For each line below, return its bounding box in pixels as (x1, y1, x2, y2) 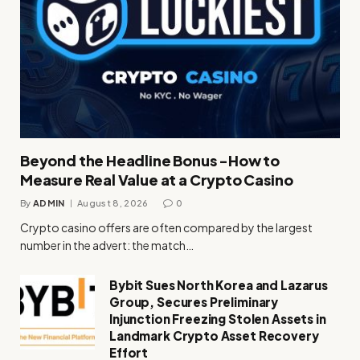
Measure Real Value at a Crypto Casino (20, 170, 293, 190)
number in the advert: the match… (20, 238, 194, 253)
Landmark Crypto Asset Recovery (109, 328, 319, 344)
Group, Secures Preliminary (109, 294, 279, 310)
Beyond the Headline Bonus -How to (20, 151, 280, 170)
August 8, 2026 (77, 198, 149, 209)
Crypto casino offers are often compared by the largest (20, 220, 313, 235)
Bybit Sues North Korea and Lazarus (109, 277, 328, 293)
